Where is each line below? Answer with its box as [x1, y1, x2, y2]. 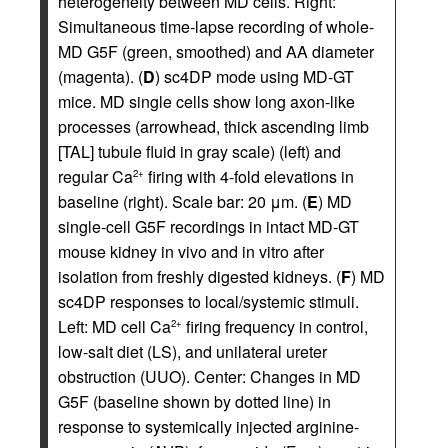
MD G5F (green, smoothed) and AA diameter [58, 39, 374, 63]
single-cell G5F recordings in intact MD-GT [58, 214, 359, 238]
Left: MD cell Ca [58, 314, 171, 338]
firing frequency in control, [182, 314, 368, 338]
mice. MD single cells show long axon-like [58, 89, 355, 113]
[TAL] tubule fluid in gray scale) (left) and [58, 139, 341, 163]
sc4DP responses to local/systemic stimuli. [58, 289, 359, 313]
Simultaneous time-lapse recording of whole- [58, 14, 374, 38]
